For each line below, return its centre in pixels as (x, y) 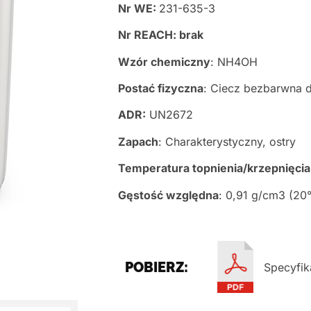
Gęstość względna (169, 195)
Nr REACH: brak (161, 35)
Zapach (138, 141)
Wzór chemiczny (165, 61)
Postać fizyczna (161, 88)
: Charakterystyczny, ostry (227, 141)
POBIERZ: (157, 267)
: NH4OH (234, 61)
